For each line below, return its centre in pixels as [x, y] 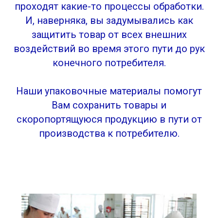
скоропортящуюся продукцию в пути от [109, 119]
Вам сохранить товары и [109, 105]
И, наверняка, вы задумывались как [109, 20]
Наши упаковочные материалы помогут [109, 91]
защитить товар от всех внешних [109, 35]
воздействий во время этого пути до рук [109, 49]
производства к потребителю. [109, 133]
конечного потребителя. [109, 63]
